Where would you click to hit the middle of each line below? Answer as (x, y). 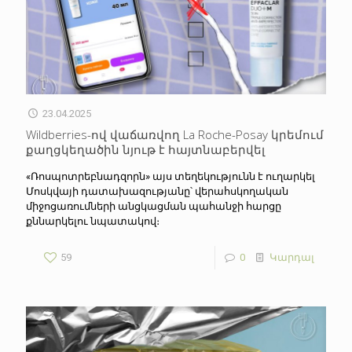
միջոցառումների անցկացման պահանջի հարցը (154, 207)
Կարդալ (292, 258)
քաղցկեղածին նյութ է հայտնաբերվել (145, 150)
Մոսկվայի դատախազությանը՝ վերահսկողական (157, 192)
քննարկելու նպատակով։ (93, 222)
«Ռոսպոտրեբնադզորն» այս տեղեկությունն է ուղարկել (170, 177)
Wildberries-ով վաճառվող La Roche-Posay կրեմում (175, 135)
